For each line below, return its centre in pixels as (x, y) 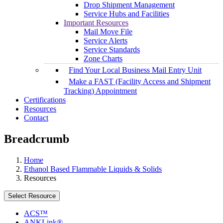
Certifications (45, 100)
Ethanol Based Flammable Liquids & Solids (93, 169)
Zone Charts (103, 59)
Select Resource (32, 196)
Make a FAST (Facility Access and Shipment (140, 82)
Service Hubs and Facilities (126, 14)
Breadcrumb (37, 139)
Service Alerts (106, 41)
